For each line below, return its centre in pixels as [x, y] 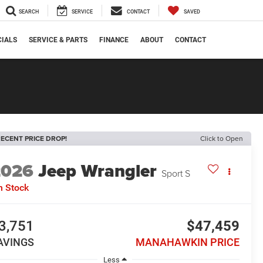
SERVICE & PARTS [58, 40]
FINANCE [114, 40]
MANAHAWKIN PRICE [187, 242]
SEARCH [29, 12]
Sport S [176, 173]
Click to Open [222, 138]
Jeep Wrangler [98, 171]
